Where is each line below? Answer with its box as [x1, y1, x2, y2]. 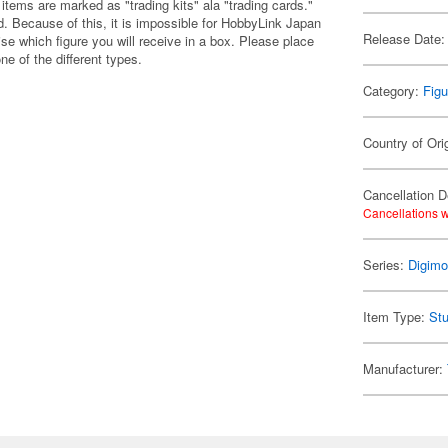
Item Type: [363, 307, 430, 326]
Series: [363, 255, 409, 274]
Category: [363, 81, 424, 100]
